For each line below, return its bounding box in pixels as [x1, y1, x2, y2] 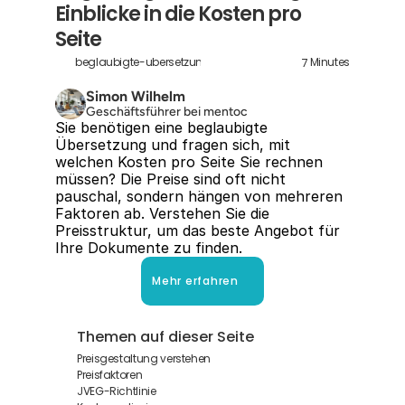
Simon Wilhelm [86, 88, 185, 105]
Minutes [309, 55, 350, 70]
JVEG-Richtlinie [77, 384, 156, 399]
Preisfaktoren [77, 368, 143, 382]
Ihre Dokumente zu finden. [55, 239, 242, 257]
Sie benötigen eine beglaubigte [55, 118, 268, 137]
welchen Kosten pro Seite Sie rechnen [55, 153, 323, 171]
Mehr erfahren [152, 274, 239, 288]
